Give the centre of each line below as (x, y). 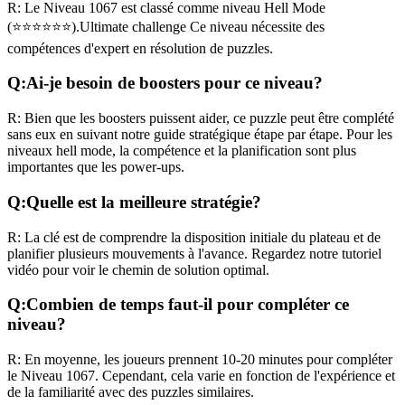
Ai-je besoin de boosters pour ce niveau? (174, 83)
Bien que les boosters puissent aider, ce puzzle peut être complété (207, 118)
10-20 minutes (262, 360)
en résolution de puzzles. (201, 48)
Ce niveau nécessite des (255, 26)
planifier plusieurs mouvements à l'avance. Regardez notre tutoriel (194, 253)
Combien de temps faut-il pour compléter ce (188, 305)
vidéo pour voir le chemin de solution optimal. (138, 269)
